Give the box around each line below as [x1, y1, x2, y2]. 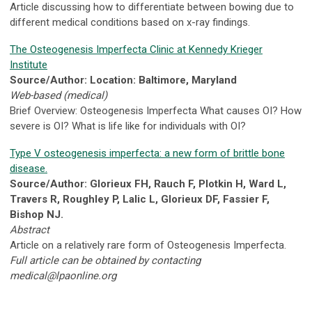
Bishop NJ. [10, 208, 63, 221]
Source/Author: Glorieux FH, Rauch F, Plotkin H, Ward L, [10, 178, 286, 191]
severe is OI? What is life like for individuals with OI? [10, 120, 246, 133]
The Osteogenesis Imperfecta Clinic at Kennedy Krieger [10, 43, 263, 56]
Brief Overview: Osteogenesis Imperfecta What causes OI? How [10, 104, 302, 118]
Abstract [10, 224, 49, 237]
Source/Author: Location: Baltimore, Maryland [10, 74, 237, 87]
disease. [10, 162, 47, 175]
